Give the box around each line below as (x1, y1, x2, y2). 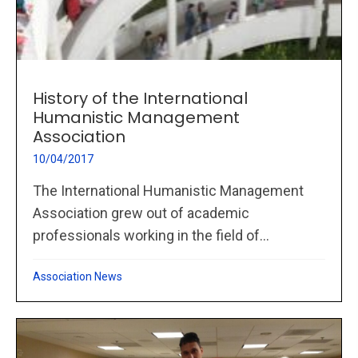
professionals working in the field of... (33, 227, 269, 245)
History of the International (33, 87, 248, 110)
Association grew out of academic (33, 205, 249, 222)
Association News (33, 270, 122, 284)
